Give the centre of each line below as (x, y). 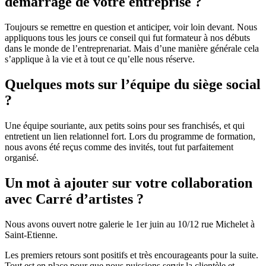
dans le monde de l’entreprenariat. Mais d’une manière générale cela (132, 49)
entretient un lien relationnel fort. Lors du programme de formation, (130, 137)
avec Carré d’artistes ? (74, 199)
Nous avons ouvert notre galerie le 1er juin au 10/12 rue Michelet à (130, 224)
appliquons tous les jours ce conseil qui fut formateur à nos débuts (127, 38)
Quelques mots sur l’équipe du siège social (133, 85)
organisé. (22, 158)
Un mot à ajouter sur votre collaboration (129, 183)
